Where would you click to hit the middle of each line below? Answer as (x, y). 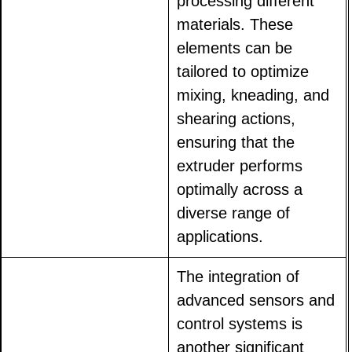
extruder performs (240, 165)
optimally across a (240, 189)
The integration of (238, 276)
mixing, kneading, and (253, 95)
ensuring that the (236, 142)
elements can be (235, 48)
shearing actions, (236, 118)
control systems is (240, 323)
